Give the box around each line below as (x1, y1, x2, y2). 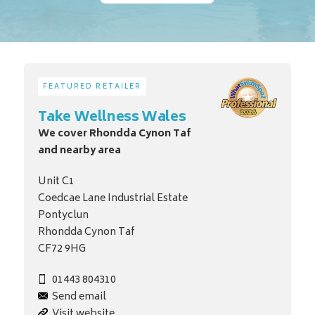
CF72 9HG (37, 240, 86, 259)
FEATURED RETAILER (42, 81, 142, 94)
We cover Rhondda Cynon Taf (37, 125, 191, 143)
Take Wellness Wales (37, 105, 186, 131)
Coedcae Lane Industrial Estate (37, 190, 188, 208)
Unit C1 (37, 173, 75, 191)
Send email (51, 288, 106, 307)
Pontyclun (37, 207, 89, 225)
